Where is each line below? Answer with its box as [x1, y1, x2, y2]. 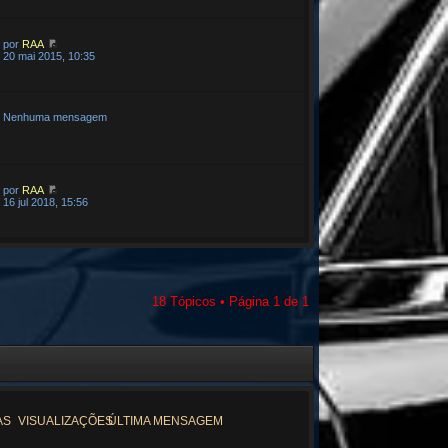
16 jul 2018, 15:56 [2, 196, 88, 208]
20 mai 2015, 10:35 [2, 50, 95, 62]
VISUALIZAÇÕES [17, 414, 113, 428]
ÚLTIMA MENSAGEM [108, 414, 224, 428]
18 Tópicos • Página [151, 294, 273, 309]
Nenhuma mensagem [2, 111, 107, 123]
